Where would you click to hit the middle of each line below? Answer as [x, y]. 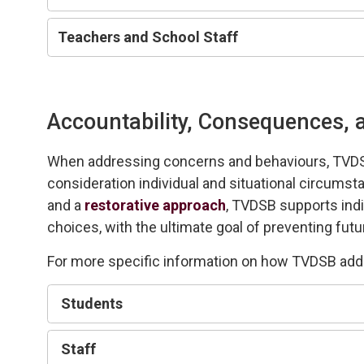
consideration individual [123, 183]
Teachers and [105, 37]
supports [311, 205]
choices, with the [104, 227]
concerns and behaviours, [248, 161]
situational [264, 183]
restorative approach [156, 205]
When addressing [106, 161]
